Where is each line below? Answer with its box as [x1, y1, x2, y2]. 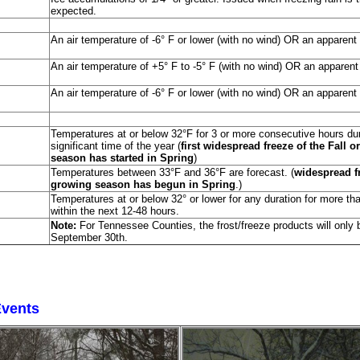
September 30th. [50, 231, 131, 243]
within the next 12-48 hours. [50, 205, 182, 217]
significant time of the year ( [50, 140, 181, 152]
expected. [50, 5, 96, 17]
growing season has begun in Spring [50, 178, 235, 190]
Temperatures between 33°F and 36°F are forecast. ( [50, 166, 294, 178]
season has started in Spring [50, 152, 194, 164]
